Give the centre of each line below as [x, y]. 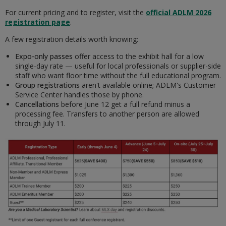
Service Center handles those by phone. [79, 94]
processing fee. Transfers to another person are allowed [107, 114]
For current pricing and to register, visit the [74, 12]
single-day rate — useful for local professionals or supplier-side [118, 66]
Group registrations [47, 85]
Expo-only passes [44, 56]
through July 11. [40, 123]
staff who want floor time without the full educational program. [118, 75]
